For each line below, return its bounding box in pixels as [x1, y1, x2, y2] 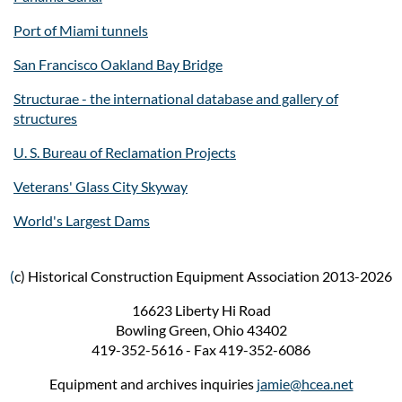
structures [13, 109, 77, 127]
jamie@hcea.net [256, 374, 354, 392]
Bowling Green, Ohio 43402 [115, 320, 287, 338]
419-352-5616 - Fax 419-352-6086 [92, 340, 310, 358]
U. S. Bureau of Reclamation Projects [13, 143, 236, 161]
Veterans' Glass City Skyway [13, 177, 188, 195]
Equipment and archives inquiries [48, 374, 257, 392]
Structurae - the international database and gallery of [13, 89, 338, 107]
